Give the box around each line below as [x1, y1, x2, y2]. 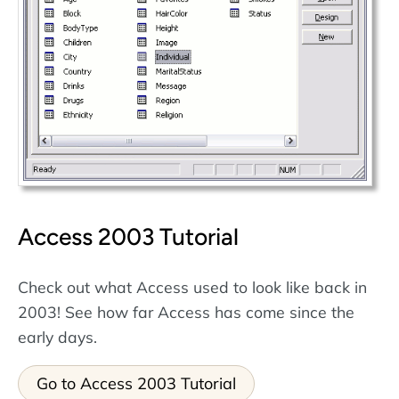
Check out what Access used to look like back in [18, 277, 367, 297]
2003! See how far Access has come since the [18, 302, 354, 322]
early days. [18, 327, 97, 347]
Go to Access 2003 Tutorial [37, 372, 236, 394]
